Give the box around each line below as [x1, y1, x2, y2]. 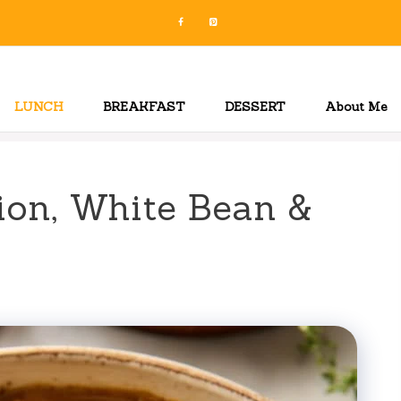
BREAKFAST [103, 98, 185, 115]
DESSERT [225, 98, 286, 115]
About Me [325, 98, 388, 115]
